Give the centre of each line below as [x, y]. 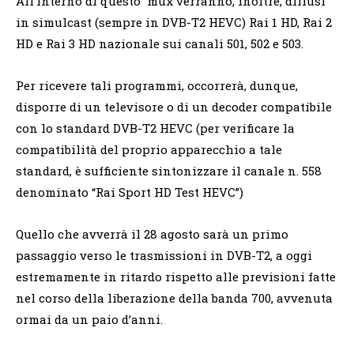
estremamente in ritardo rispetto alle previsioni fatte [176, 276]
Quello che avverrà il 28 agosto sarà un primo [152, 233]
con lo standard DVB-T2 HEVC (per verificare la [155, 128]
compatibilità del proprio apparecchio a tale [149, 149]
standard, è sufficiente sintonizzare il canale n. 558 [169, 170]
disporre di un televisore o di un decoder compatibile [174, 106]
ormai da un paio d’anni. [89, 319]
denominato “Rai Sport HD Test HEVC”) [130, 192]
